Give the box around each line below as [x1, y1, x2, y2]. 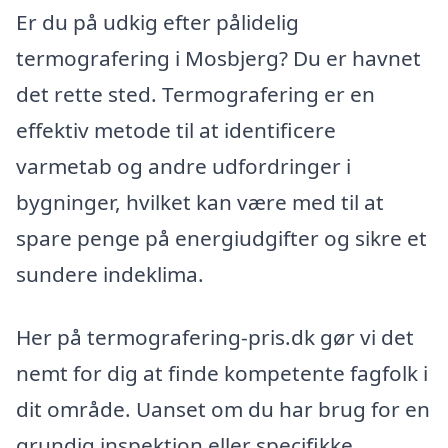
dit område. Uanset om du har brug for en [16, 395, 430, 424]
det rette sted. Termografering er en [16, 79, 375, 108]
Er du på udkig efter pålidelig [16, 7, 299, 36]
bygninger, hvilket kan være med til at [16, 187, 384, 216]
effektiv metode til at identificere [16, 115, 336, 144]
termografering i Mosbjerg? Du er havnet [16, 43, 421, 72]
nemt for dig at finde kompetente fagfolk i [16, 359, 428, 388]
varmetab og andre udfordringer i [16, 151, 351, 180]
